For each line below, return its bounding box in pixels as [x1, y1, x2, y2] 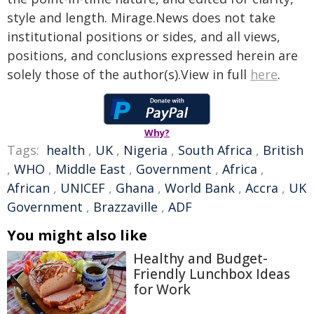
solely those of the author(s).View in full [7, 66, 250, 83]
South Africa [178, 142, 252, 158]
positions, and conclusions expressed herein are [7, 47, 298, 64]
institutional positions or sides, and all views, [7, 28, 280, 45]
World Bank [165, 179, 235, 196]
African [7, 179, 50, 196]
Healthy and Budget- [133, 250, 268, 268]
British [263, 142, 303, 158]
